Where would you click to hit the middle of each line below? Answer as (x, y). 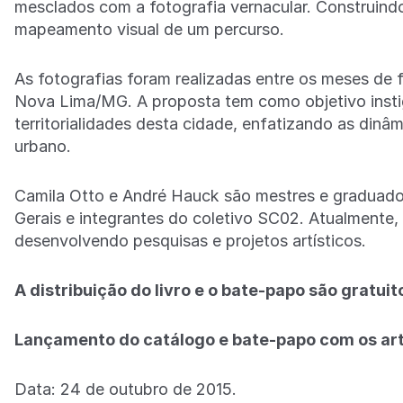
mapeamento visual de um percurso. (149, 29)
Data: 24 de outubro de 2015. (125, 389)
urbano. (43, 146)
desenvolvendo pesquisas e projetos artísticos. (190, 240)
